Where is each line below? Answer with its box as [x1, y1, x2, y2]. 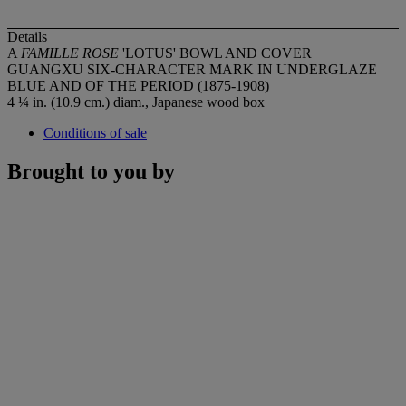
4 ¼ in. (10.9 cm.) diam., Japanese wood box [7, 93, 265, 110]
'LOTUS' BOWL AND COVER [119, 44, 312, 61]
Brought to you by [7, 159, 175, 183]
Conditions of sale [43, 124, 147, 140]
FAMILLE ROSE [21, 44, 119, 61]
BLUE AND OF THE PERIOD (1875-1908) [7, 77, 269, 93]
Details [7, 28, 47, 44]
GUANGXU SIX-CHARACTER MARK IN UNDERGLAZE [7, 61, 377, 77]
